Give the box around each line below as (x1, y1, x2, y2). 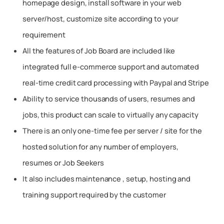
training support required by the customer (22, 189, 166, 200)
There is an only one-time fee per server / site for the (22, 125, 202, 136)
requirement (22, 29, 65, 40)
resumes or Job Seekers (22, 157, 104, 168)
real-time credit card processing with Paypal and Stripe (22, 77, 209, 88)
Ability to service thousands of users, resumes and (22, 93, 195, 104)
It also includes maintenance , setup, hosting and (22, 173, 191, 184)
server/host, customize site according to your (22, 13, 178, 24)
